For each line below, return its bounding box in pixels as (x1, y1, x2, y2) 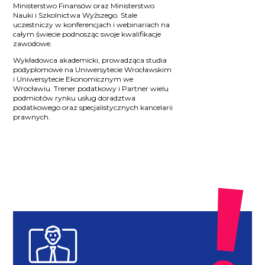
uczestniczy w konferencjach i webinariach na (13, 20, 170, 29)
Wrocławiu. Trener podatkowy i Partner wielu (13, 83, 169, 93)
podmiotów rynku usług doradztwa (13, 93, 136, 102)
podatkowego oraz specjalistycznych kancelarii (13, 102, 173, 112)
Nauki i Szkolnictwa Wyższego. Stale (13, 10, 138, 20)
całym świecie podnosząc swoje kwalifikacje (13, 29, 161, 38)
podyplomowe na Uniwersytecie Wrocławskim (13, 64, 172, 74)
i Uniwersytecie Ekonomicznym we (13, 74, 134, 83)
